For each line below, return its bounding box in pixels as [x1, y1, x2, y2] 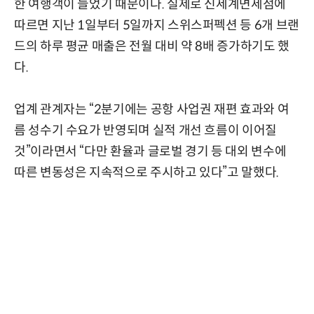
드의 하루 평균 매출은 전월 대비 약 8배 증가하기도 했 [14, 39, 289, 55]
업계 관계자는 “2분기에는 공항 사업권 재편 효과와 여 [14, 102, 289, 118]
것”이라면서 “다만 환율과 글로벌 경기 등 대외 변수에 [14, 144, 287, 160]
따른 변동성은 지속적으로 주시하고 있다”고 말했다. [14, 165, 279, 181]
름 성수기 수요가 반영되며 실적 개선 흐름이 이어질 [14, 123, 277, 139]
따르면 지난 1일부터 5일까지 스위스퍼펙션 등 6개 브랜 [14, 18, 299, 34]
